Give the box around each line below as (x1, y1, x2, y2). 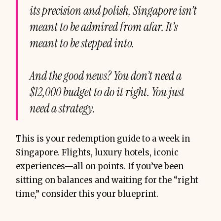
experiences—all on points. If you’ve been (16, 161, 184, 172)
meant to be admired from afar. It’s (30, 19, 178, 35)
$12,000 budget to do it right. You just (30, 84, 184, 100)
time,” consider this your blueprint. (16, 189, 158, 200)
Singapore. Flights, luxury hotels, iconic (16, 147, 179, 158)
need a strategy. (30, 101, 95, 116)
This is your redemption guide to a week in (16, 134, 190, 145)
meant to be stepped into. (30, 36, 134, 51)
